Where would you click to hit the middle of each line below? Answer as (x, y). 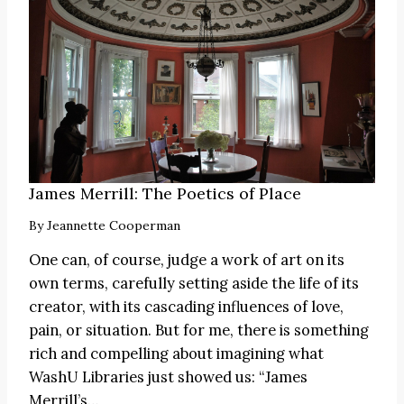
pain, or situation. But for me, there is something (199, 330)
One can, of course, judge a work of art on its (187, 259)
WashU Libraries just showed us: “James (168, 376)
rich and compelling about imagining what (176, 353)
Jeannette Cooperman (114, 225)
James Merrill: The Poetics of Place (165, 193)
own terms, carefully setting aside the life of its (194, 283)
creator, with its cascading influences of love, (186, 306)
